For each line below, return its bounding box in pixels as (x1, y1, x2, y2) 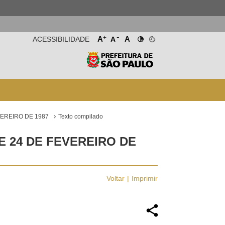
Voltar (106, 174, 125, 182)
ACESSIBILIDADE (32, 35, 89, 43)
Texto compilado (58, 113, 103, 120)
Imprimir (131, 174, 158, 182)
